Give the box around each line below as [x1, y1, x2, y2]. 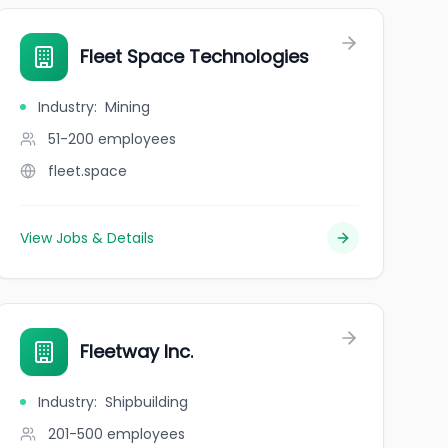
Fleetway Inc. [79, 339, 193, 364]
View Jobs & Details [19, 228, 154, 248]
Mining [104, 97, 150, 117]
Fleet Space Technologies [79, 44, 309, 69]
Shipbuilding [104, 392, 188, 412]
